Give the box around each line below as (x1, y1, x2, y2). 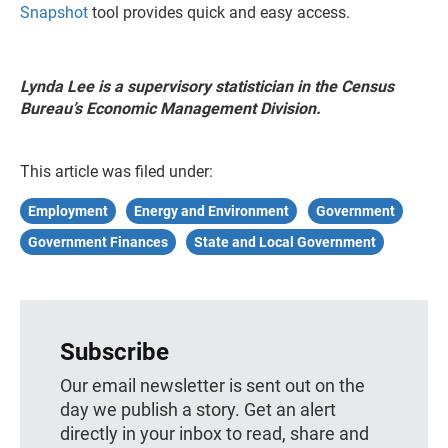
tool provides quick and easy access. (88, 3, 350, 23)
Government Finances (28, 234, 168, 251)
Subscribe (60, 338, 169, 367)
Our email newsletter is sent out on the (60, 375, 365, 397)
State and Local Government (194, 234, 377, 251)
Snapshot (20, 3, 88, 23)
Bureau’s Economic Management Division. (20, 99, 321, 119)
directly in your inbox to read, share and (60, 423, 369, 445)
